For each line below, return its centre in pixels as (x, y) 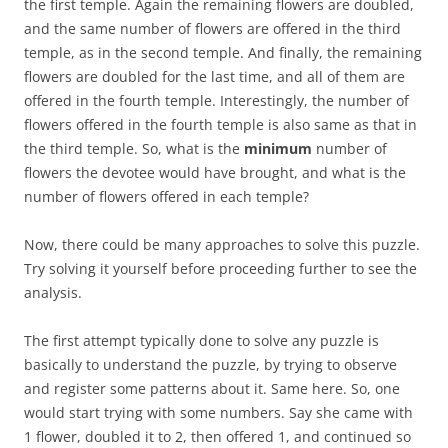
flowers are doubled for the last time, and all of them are (214, 76)
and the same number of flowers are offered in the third (212, 28)
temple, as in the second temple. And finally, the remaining (223, 52)
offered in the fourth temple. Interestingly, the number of (216, 100)
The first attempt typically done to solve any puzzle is (201, 340)
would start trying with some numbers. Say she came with (218, 412)
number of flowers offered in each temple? (166, 196)
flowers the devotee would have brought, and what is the (215, 172)
